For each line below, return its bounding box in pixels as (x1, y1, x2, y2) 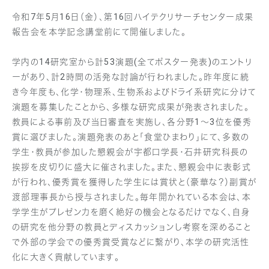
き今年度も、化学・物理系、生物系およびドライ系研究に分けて (12, 87, 256, 97)
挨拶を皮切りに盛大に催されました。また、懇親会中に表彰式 (12, 162, 252, 172)
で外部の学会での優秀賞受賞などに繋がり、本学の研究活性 (12, 237, 250, 247)
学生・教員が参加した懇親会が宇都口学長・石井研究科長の (12, 147, 249, 157)
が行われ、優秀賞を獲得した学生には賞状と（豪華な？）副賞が (12, 177, 257, 187)
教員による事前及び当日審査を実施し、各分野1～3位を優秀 (12, 117, 252, 127)
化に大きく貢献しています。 (12, 252, 120, 262)
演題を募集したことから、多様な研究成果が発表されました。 (12, 102, 250, 112)
